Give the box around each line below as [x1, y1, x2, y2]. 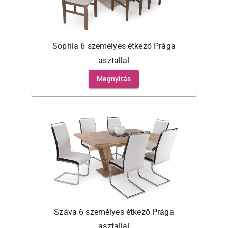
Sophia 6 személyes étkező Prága [52, 41, 176, 51]
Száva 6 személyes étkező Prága [54, 207, 174, 217]
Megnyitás [97, 74, 131, 83]
